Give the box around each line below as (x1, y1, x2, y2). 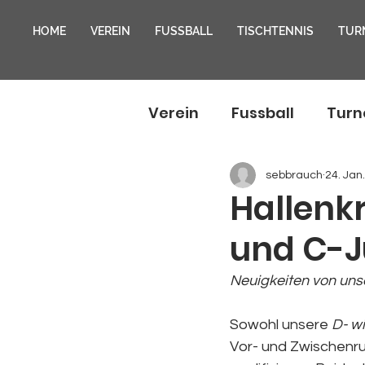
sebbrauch (266, 169, 323, 181)
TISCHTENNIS (237, 24, 314, 37)
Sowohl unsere (230, 317, 332, 332)
